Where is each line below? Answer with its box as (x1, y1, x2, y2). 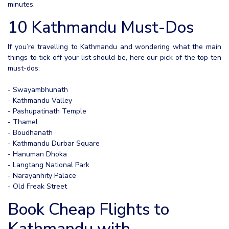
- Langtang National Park (8, 160, 89, 170)
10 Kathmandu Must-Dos (8, 16, 194, 39)
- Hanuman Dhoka (8, 149, 67, 159)
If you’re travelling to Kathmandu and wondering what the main (8, 42, 221, 52)
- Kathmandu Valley (8, 96, 72, 106)
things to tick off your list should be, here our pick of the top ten (8, 53, 221, 63)
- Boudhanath (8, 128, 53, 138)
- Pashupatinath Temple (8, 106, 86, 117)
